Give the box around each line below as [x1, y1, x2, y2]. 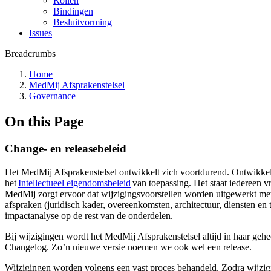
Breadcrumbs [5, 48, 56, 59]
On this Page [5, 113, 84, 129]
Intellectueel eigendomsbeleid [18, 177, 131, 188]
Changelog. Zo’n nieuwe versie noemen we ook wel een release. [5, 241, 254, 252]
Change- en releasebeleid [5, 142, 126, 155]
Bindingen [53, 6, 93, 16]
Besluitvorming [53, 17, 112, 27]
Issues [29, 28, 52, 38]
